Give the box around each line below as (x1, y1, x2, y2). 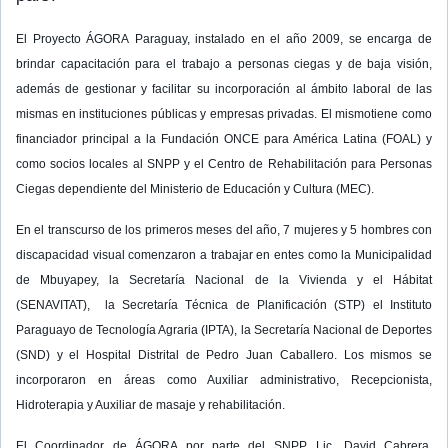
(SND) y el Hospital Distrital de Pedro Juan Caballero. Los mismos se (16, 348, 432, 363)
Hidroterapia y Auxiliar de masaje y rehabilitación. (16, 398, 291, 413)
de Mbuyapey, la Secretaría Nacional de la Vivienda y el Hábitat (16, 273, 432, 288)
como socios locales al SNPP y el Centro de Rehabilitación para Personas (16, 157, 432, 172)
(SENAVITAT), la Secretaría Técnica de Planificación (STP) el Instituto (16, 298, 432, 313)
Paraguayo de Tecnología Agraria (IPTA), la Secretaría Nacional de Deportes (16, 323, 432, 338)
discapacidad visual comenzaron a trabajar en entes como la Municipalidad (16, 248, 432, 263)
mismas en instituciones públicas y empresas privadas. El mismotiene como (16, 107, 432, 122)
